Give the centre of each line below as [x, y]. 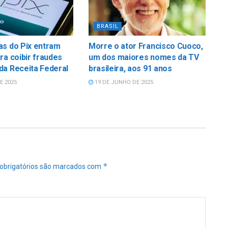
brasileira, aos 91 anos [130, 68]
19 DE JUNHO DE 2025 [123, 82]
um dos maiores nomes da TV [144, 57]
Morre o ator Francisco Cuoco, [146, 46]
